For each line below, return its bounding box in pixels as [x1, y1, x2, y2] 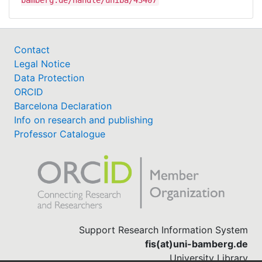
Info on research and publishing [14, 114, 153, 126]
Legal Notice [14, 58, 70, 70]
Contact [14, 44, 50, 56]
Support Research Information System [79, 224, 248, 236]
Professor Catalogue [14, 128, 105, 140]
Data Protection [14, 72, 84, 84]
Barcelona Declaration [14, 100, 112, 112]
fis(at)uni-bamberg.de [145, 238, 248, 250]
